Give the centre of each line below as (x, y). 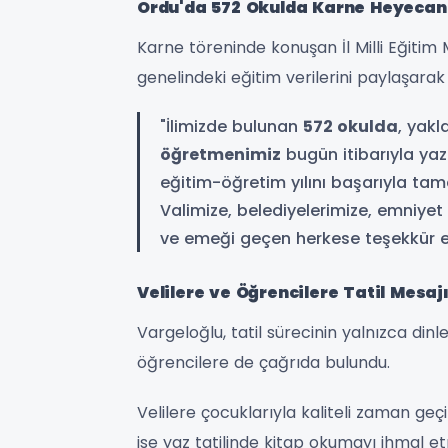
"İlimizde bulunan (231, 127)
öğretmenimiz (220, 155)
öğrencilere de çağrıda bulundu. (263, 363)
